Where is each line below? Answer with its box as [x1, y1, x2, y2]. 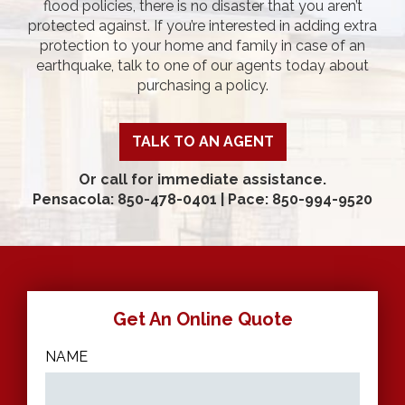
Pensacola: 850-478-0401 [33, 190, 217, 208]
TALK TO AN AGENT [131, 132, 274, 150]
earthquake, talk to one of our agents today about [36, 56, 369, 74]
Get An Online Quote [112, 307, 293, 330]
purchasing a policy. [137, 76, 268, 94]
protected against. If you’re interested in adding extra [28, 16, 377, 34]
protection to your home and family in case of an [40, 36, 365, 54]
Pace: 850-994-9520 [228, 190, 372, 208]
